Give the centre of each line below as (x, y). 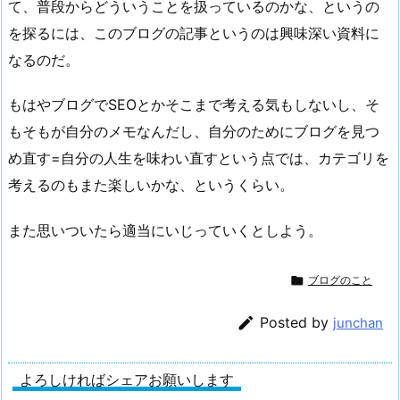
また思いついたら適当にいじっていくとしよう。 (165, 231)
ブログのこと (340, 280)
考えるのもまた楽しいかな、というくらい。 (151, 185)
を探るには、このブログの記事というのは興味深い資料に (194, 33)
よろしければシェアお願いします (127, 379)
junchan (358, 322)
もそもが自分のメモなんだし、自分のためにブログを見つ (194, 132)
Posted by (296, 322)
